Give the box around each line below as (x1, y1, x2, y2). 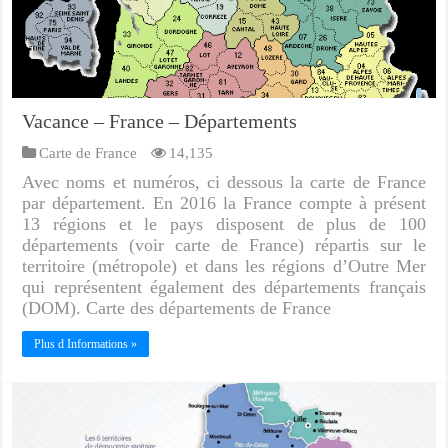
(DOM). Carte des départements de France (22, 298, 332, 319)
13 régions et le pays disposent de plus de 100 (22, 214, 426, 235)
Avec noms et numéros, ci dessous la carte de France (22, 172, 426, 193)
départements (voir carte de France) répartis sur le (22, 235, 426, 256)
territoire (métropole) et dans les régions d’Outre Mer (22, 256, 426, 277)
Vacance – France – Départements (22, 110, 298, 133)
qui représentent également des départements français (22, 277, 426, 298)
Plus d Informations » (34, 337, 138, 352)
